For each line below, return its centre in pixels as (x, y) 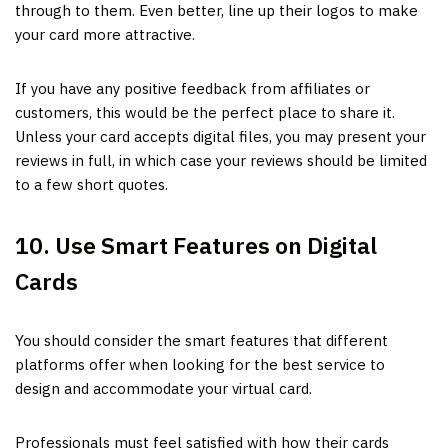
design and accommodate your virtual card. (163, 388)
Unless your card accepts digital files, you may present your (220, 136)
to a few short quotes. (91, 184)
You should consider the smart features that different (201, 340)
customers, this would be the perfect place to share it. (205, 112)
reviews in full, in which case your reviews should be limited (221, 160)
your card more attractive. (105, 34)
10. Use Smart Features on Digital (196, 244)
